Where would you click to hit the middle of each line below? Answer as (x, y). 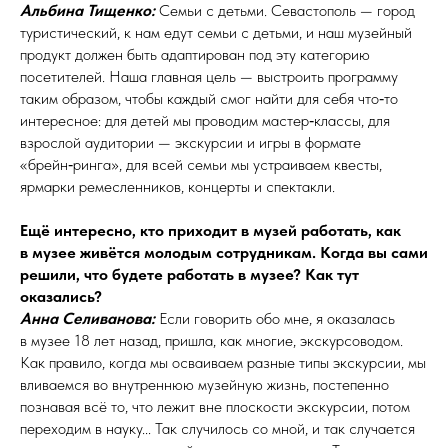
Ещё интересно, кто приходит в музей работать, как (210, 231)
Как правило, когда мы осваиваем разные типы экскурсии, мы (223, 363)
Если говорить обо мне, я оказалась (275, 319)
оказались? (61, 297)
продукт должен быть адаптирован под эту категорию (195, 55)
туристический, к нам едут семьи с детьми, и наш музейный (216, 33)
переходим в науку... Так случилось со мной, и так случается (217, 429)
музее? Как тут (304, 275)
